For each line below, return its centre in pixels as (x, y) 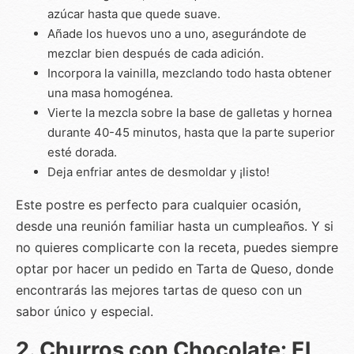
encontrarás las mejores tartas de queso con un (159, 290)
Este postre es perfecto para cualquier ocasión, (158, 204)
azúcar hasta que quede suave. (134, 13)
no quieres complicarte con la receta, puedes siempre (177, 247)
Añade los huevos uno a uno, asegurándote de (177, 33)
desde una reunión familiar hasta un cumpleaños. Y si (175, 226)
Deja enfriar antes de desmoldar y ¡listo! (158, 171)
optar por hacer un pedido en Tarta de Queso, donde (175, 268)
